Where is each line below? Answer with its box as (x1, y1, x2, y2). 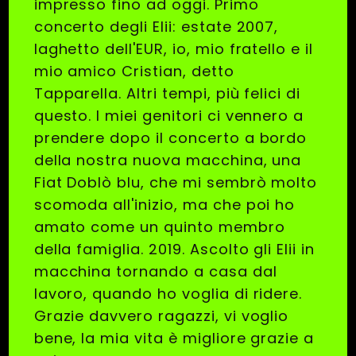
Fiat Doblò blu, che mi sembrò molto (33, 172, 318, 193)
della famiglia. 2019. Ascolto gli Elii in (33, 239, 315, 260)
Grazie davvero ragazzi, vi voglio (33, 306, 289, 327)
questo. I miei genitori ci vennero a (33, 106, 304, 126)
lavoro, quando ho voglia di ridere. (33, 284, 303, 304)
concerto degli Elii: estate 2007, (33, 17, 279, 37)
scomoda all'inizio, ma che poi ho (33, 195, 296, 215)
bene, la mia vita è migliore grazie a (33, 328, 315, 349)
